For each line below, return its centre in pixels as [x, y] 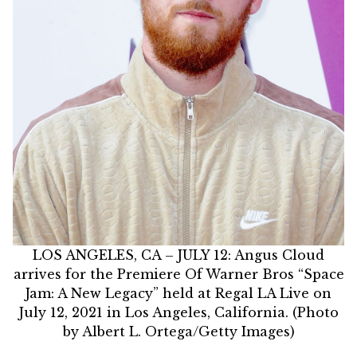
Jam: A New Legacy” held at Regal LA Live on [178, 294]
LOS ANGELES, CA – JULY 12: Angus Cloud [178, 255]
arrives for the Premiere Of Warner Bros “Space [178, 275]
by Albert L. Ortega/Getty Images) [178, 332]
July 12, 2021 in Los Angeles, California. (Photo [178, 313]
